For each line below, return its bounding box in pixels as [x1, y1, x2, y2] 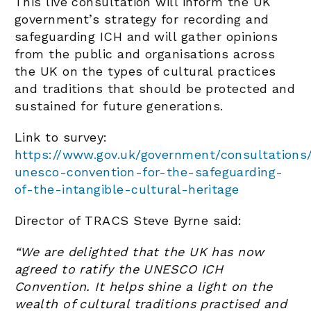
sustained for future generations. [15, 99, 224, 114]
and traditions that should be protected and [15, 81, 296, 96]
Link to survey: [15, 130, 108, 145]
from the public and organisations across [15, 47, 276, 62]
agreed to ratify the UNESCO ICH [15, 262, 223, 277]
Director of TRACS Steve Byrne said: [15, 213, 242, 228]
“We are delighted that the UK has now [15, 244, 264, 260]
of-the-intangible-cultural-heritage [15, 182, 239, 197]
